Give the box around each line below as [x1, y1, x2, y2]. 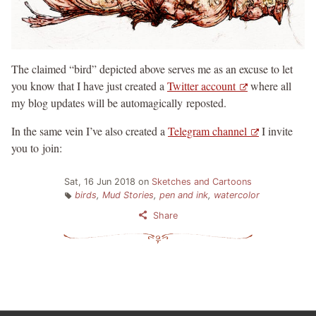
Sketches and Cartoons [152, 176, 252, 188]
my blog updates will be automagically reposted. [11, 95, 226, 110]
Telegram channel [168, 123, 247, 138]
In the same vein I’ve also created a [11, 123, 168, 138]
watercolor [213, 190, 260, 201]
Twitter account [167, 78, 236, 93]
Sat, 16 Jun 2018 [64, 176, 135, 188]
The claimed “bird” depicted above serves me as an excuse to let [11, 61, 293, 76]
